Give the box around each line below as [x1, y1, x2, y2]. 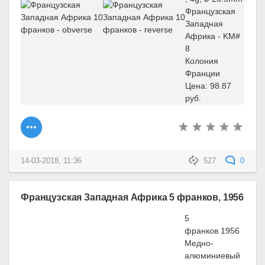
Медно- [185, 238, 214, 248]
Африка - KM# [185, 31, 240, 41]
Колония [185, 56, 218, 66]
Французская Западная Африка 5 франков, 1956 [21, 192, 244, 203]
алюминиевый [185, 251, 240, 261]
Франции [185, 68, 220, 78]
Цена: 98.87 [185, 80, 231, 91]
